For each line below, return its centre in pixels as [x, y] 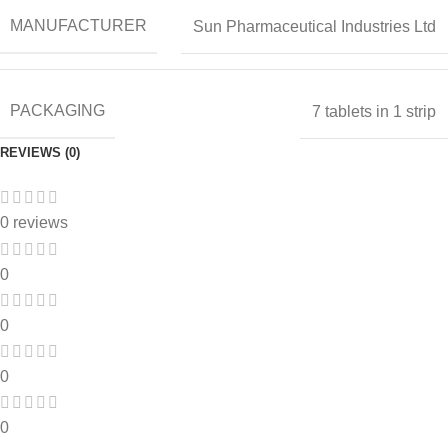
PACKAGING [57, 111]
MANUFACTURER [78, 26]
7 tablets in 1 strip [374, 111]
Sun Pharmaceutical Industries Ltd [314, 26]
